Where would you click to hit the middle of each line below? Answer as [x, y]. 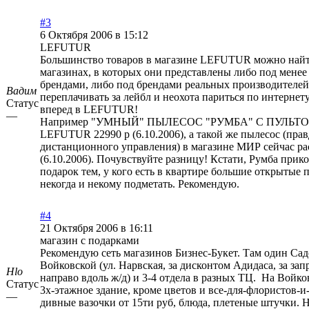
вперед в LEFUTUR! [89, 110]
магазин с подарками [90, 241]
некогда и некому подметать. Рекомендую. [140, 184]
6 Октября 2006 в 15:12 [94, 35]
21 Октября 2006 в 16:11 [97, 228]
